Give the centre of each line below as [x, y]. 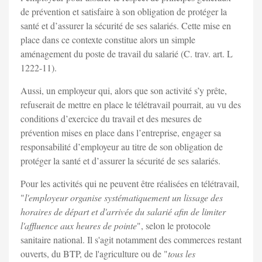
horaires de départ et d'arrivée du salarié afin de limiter [123, 212]
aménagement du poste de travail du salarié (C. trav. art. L [127, 54]
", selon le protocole [174, 226]
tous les [182, 254]
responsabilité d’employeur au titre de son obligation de [122, 147]
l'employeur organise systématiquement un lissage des [124, 198]
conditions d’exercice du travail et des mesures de [111, 119]
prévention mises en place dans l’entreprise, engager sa [121, 133]
